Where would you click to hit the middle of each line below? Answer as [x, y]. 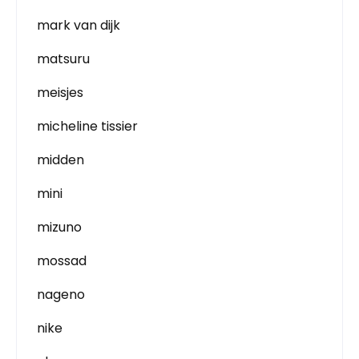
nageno [61, 294]
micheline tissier [87, 126]
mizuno [59, 227]
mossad [62, 261]
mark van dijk [79, 25]
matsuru [63, 59]
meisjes [60, 93]
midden [61, 160]
